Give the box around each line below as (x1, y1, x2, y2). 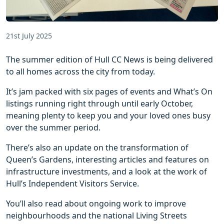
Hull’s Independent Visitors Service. (6, 178, 139, 189)
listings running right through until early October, (6, 98, 193, 109)
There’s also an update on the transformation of (6, 142, 188, 153)
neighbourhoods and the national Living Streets (6, 210, 187, 221)
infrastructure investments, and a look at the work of (6, 166, 207, 177)
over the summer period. (6, 122, 100, 133)
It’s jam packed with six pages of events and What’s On (6, 86, 212, 97)
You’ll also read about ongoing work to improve (6, 198, 186, 209)
